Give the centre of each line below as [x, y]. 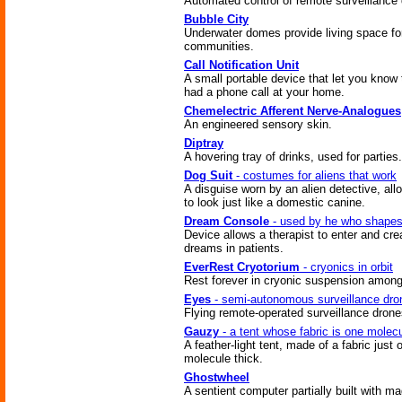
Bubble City [216, 19]
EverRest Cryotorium [242, 267]
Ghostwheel [217, 377]
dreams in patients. [234, 248]
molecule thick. [223, 358]
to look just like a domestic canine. [275, 202]
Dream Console [227, 221]
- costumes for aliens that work [315, 175]
